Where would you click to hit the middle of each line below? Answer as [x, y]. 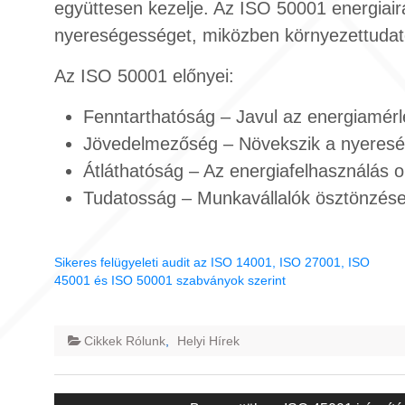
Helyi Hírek [208, 341]
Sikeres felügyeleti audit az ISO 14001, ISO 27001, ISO [212, 262]
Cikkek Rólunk [125, 341]
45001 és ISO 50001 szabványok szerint [170, 280]
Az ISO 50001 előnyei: [144, 76]
